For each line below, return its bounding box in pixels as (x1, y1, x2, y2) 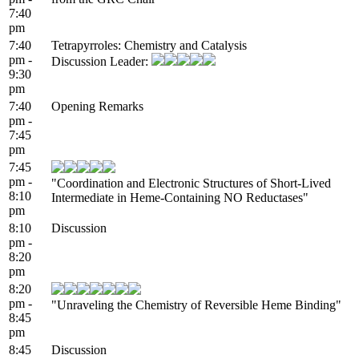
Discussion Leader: (51, 54, 151, 68)
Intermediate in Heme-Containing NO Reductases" (51, 190, 309, 204)
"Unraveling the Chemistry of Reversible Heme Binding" (51, 297, 341, 312)
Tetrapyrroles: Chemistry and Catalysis (51, 38, 247, 52)
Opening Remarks (51, 99, 143, 113)
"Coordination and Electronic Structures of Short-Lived (51, 175, 331, 190)
